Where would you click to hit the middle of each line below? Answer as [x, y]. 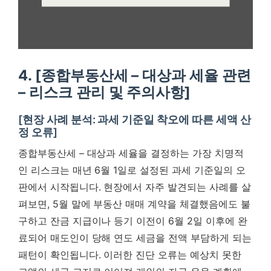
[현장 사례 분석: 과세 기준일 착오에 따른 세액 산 [135, 119]
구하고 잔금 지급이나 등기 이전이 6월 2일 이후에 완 [133, 220]
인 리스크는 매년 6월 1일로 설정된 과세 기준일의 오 [132, 170]
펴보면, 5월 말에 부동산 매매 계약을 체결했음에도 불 [134, 204]
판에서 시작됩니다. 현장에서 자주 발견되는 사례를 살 [135, 187]
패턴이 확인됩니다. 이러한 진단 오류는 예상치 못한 [130, 254]
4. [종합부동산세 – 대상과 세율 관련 [135, 75]
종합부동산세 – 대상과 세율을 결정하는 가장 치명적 [131, 153]
